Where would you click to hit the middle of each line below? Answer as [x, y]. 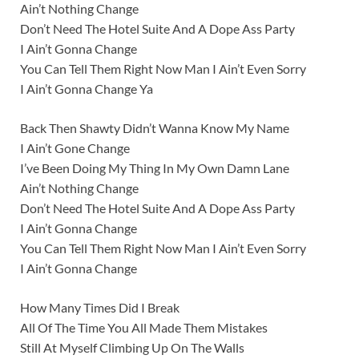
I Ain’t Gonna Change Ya [87, 89]
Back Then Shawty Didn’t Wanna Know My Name [155, 128]
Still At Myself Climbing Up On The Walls [132, 348]
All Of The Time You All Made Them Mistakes [144, 328]
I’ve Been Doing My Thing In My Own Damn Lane [155, 168]
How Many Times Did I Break [100, 308]
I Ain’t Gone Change [75, 148]
